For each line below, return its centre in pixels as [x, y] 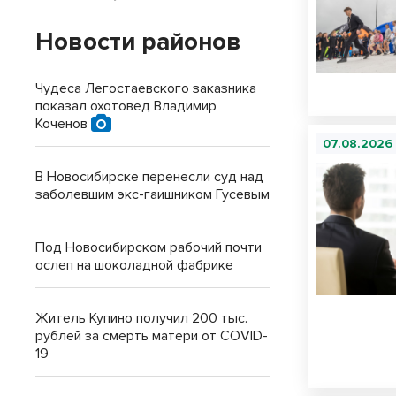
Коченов [63, 124]
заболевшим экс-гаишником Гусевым [152, 194]
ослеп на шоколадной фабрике [134, 265]
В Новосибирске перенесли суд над [149, 177]
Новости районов [138, 42]
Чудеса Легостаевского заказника [146, 88]
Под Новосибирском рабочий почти [148, 247]
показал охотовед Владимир [126, 106]
